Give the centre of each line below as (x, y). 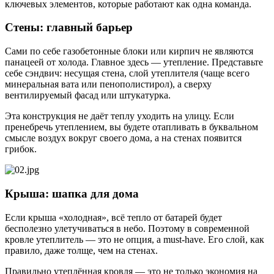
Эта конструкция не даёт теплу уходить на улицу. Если (120, 116)
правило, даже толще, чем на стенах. (81, 250)
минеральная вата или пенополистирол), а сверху (108, 84)
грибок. (21, 149)
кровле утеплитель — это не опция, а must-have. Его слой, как (135, 239)
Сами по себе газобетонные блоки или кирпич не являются (129, 51)
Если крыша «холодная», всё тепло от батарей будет (113, 217)
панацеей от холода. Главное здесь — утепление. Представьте (134, 62)
